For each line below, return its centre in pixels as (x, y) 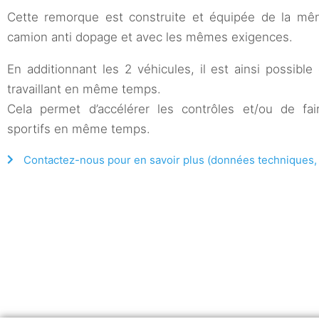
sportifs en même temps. (79, 129)
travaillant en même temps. (86, 89)
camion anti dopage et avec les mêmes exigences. (152, 37)
